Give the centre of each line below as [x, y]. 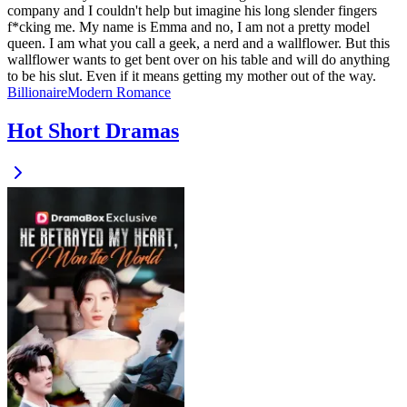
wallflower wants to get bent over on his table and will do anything [199, 60]
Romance [144, 93]
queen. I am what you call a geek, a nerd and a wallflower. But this [199, 44]
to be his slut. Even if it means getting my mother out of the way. [192, 76]
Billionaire [37, 93]
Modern [92, 93]
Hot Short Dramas [93, 131]
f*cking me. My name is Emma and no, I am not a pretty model [189, 27]
